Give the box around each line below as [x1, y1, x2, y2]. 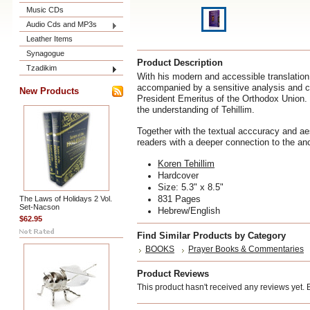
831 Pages [158, 194, 201, 204]
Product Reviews [137, 268, 209, 279]
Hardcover [158, 170, 199, 181]
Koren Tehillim [158, 158, 215, 169]
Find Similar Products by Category [137, 230, 286, 241]
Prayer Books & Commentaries [188, 244, 304, 254]
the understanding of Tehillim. [137, 104, 255, 115]
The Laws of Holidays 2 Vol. [19, 194, 112, 203]
